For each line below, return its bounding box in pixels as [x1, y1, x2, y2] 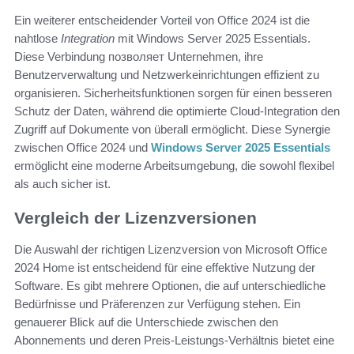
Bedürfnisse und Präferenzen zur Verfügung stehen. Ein [14, 297, 300, 311]
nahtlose [14, 32, 61, 46]
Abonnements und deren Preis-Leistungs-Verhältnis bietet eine [14, 333, 334, 348]
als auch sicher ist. [14, 177, 111, 191]
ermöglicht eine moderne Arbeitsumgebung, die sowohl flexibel [14, 159, 334, 173]
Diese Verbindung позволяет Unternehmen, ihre [14, 50, 263, 64]
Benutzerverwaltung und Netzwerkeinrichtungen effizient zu [14, 68, 319, 82]
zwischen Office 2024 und [14, 141, 151, 155]
